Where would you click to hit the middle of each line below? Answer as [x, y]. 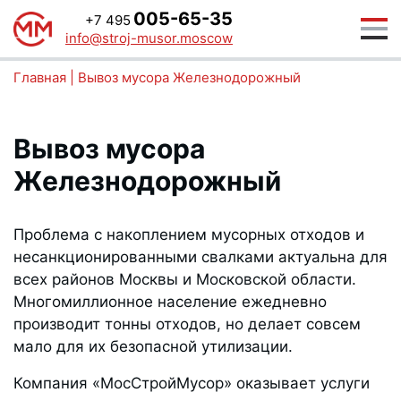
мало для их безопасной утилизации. [153, 346]
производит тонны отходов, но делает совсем [187, 324]
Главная [40, 77]
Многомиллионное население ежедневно [170, 302]
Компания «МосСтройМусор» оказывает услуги [192, 383]
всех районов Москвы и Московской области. [185, 279]
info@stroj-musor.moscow [149, 38]
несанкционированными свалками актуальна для [200, 257]
